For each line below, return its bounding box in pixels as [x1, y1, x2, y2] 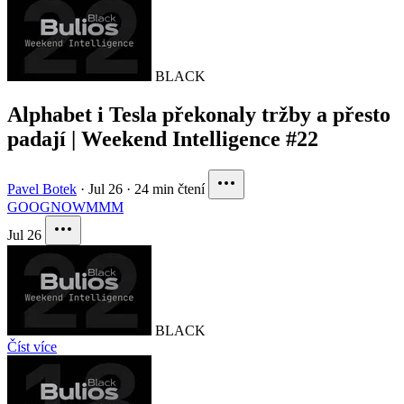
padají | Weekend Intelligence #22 [7, 126, 318, 151]
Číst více [7, 338, 57, 354]
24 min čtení [134, 180, 205, 197]
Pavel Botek [7, 180, 77, 197]
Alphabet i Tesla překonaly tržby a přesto [7, 102, 390, 126]
